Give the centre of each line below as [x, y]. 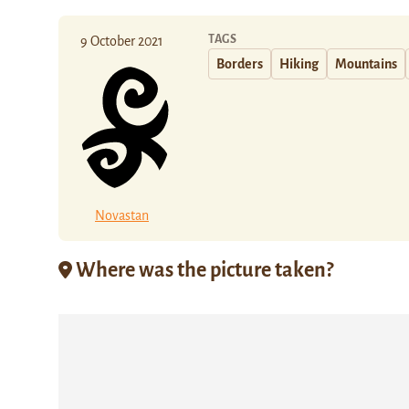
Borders [240, 64]
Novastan [122, 215]
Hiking [299, 64]
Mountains [366, 64]
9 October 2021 [122, 41]
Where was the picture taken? [203, 270]
